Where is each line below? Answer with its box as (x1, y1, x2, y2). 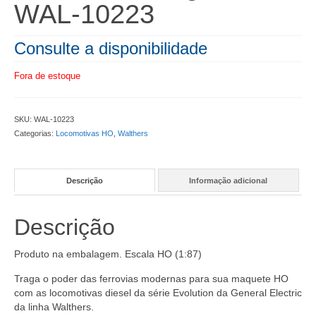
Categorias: (14, 129, 56, 138)
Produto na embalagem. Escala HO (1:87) (14, 248, 202, 260)
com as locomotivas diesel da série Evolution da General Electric (14, 287, 302, 299)
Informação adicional (189, 176, 268, 185)
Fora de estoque (14, 71, 80, 82)
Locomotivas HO (56, 129, 114, 138)
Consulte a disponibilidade (14, 39, 207, 59)
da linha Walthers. (14, 301, 94, 313)
